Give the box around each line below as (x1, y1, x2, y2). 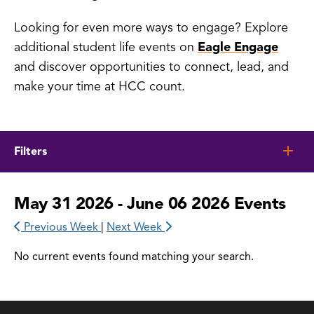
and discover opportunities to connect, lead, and (14, 58, 289, 74)
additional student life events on (14, 39, 198, 55)
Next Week (107, 219, 165, 234)
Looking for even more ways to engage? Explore (14, 19, 288, 35)
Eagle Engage (198, 39, 278, 55)
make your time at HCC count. (14, 78, 185, 94)
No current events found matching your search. (14, 249, 254, 264)
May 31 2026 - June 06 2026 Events (14, 192, 286, 214)
